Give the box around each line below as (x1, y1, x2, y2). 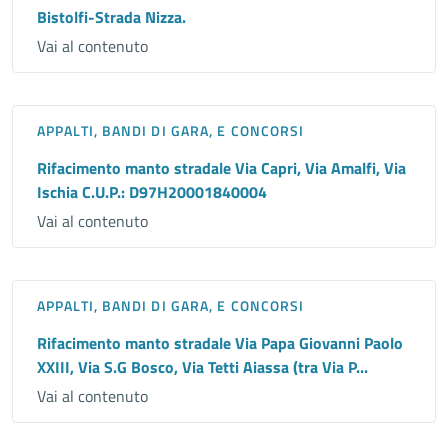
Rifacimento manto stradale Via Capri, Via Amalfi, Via (37, 156, 406, 181)
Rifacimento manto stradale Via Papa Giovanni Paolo (37, 331, 403, 356)
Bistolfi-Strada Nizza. (37, 5, 186, 30)
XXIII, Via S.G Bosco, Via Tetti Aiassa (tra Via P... (37, 355, 368, 380)
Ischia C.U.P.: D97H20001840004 (37, 180, 267, 205)
